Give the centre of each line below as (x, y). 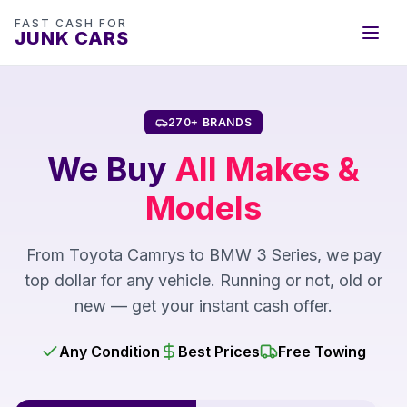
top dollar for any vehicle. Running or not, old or (203, 280)
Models (203, 208)
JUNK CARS (72, 38)
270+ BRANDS (210, 122)
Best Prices (219, 351)
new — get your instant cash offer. (203, 305)
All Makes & (268, 169)
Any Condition (109, 351)
